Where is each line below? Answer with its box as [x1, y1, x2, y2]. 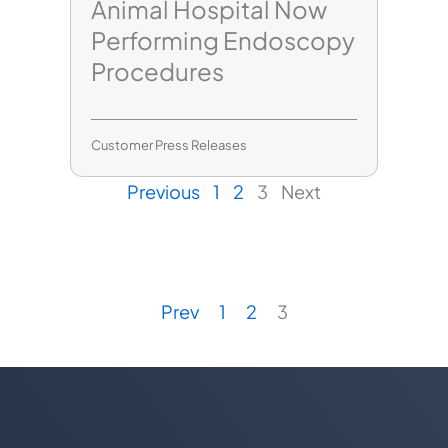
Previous [127, 179, 200, 203]
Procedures [91, 55, 224, 86]
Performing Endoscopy [91, 24, 355, 55]
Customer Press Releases [91, 136, 247, 153]
